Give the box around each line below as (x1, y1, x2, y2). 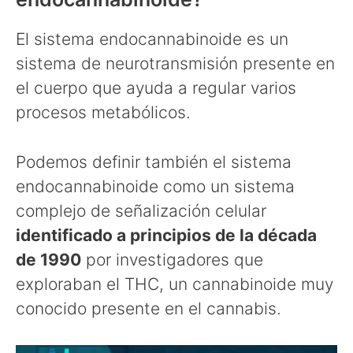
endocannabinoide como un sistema (16, 176, 295, 196)
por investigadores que (81, 249, 263, 269)
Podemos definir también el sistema (16, 151, 292, 172)
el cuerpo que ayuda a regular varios (16, 78, 296, 98)
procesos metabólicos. (16, 102, 191, 123)
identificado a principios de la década (16, 225, 317, 245)
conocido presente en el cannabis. (16, 298, 281, 318)
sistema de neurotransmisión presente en (16, 54, 335, 74)
